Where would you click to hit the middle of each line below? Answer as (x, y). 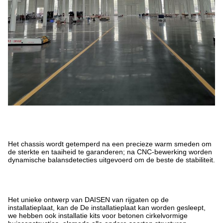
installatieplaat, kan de (43, 207)
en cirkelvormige (162, 215)
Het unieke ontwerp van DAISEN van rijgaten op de (88, 199)
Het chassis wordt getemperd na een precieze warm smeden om (110, 144)
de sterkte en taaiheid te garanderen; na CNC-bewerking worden (110, 152)
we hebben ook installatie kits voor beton (72, 215)
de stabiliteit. (195, 160)
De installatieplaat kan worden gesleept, (143, 207)
